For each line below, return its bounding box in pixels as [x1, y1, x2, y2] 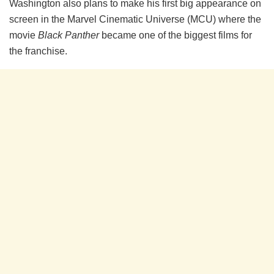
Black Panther [38, 30, 99, 41]
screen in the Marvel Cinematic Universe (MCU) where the [9, 14, 261, 25]
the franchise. [9, 46, 67, 57]
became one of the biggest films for [99, 30, 252, 41]
